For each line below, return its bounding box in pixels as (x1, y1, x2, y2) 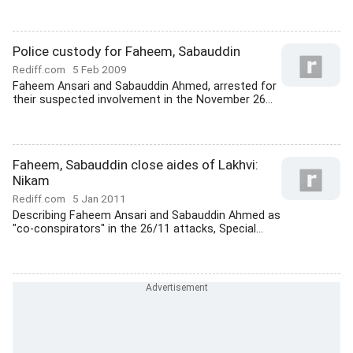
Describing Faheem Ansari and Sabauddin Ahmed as (13, 209, 281, 222)
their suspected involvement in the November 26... (13, 93, 273, 106)
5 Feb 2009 (72, 63, 127, 76)
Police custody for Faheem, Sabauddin (13, 43, 240, 59)
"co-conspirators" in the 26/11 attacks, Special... (13, 222, 263, 236)
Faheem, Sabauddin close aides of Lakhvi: (13, 157, 258, 173)
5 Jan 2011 (72, 192, 126, 205)
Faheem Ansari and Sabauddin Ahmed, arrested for (13, 80, 277, 93)
